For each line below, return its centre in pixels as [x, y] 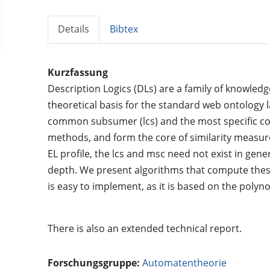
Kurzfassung [78, 73]
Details [74, 29]
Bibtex [124, 29]
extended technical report [181, 229]
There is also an [85, 229]
